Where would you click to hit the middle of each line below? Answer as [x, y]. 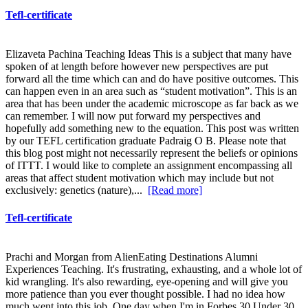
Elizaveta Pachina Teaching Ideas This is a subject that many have [148, 54]
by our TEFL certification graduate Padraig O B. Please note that [146, 141]
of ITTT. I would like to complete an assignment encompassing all [149, 166]
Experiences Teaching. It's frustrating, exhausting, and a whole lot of [154, 269]
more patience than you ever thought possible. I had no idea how [145, 294]
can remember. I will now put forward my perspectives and [133, 116]
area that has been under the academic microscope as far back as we [152, 104]
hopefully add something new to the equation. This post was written [152, 129]
